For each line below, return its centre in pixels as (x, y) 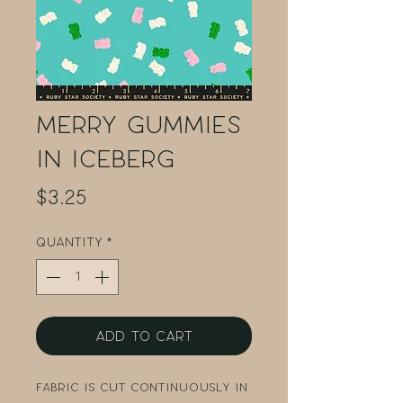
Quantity (69, 243)
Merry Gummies (139, 125)
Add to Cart (144, 336)
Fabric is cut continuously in (142, 388)
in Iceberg (105, 159)
